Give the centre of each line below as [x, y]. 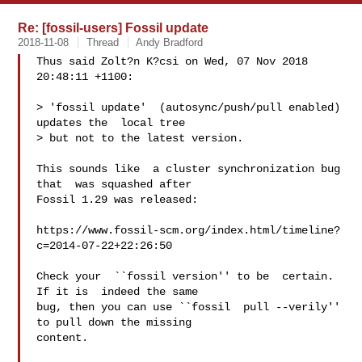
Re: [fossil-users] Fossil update [114, 27]
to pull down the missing [114, 322]
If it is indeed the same [118, 292]
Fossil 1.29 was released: [118, 200]
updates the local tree [111, 123]
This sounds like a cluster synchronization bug [189, 169]
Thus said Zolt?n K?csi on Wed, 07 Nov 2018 [173, 61]
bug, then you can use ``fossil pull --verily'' [189, 307]
